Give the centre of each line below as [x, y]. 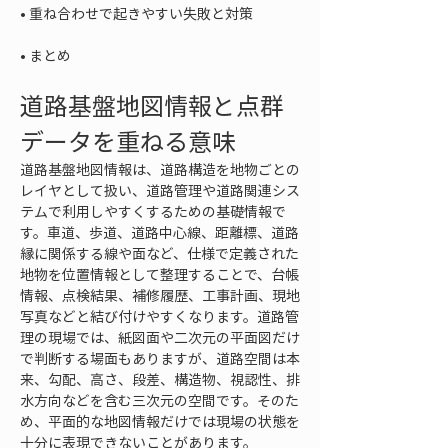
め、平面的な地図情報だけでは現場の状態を [160, 421]
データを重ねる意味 [128, 141]
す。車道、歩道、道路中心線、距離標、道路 [159, 232]
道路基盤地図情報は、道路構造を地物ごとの [160, 169]
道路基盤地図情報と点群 [152, 105]
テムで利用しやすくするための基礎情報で [153, 211]
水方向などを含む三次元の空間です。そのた [159, 400]
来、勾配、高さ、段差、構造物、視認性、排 [160, 379]
